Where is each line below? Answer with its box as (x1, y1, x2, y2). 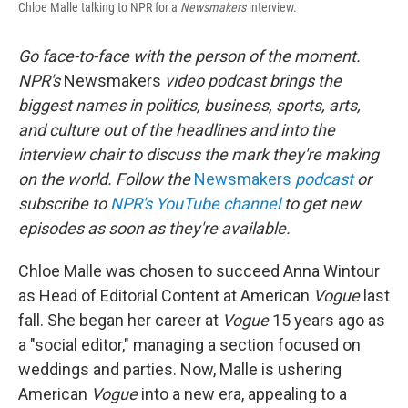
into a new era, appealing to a (138, 383, 347, 403)
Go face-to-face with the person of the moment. (18, 46, 361, 66)
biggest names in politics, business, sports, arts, (18, 95, 361, 115)
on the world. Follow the (18, 168, 194, 189)
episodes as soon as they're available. (18, 218, 291, 238)
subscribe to (18, 193, 110, 213)
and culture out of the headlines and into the (18, 119, 335, 139)
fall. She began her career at (18, 310, 222, 330)
